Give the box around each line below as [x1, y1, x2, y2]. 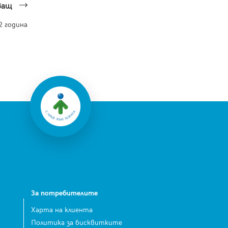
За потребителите [31, 189, 98, 197]
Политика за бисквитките [31, 218, 122, 227]
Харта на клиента [31, 205, 93, 214]
